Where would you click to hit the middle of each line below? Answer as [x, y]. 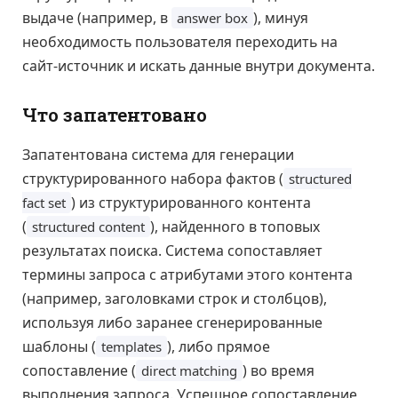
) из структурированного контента [191, 202]
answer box [212, 17]
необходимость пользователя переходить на [180, 41]
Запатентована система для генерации [158, 154]
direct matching [189, 370]
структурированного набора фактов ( [153, 178]
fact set [44, 202]
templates [131, 346]
